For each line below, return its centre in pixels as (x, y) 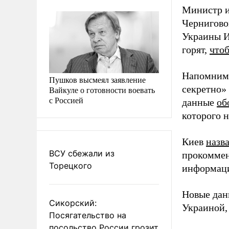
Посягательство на (88, 215)
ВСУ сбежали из (82, 153)
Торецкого (71, 165)
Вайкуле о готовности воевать (102, 89)
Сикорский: (73, 203)
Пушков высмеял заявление (97, 79)
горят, (196, 50)
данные (199, 102)
